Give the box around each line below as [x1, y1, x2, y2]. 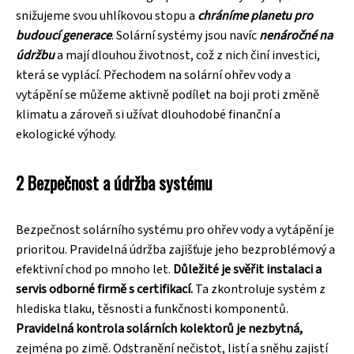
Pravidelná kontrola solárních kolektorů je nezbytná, [16, 319, 303, 337]
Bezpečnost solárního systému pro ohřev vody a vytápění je [16, 220, 334, 239]
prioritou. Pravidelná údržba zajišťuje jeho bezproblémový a [16, 240, 335, 258]
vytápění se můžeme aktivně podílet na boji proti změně [16, 85, 319, 104]
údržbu [16, 46, 55, 64]
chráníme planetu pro [198, 6, 313, 24]
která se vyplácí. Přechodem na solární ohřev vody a [16, 66, 291, 84]
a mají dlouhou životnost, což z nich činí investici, [55, 46, 320, 64]
